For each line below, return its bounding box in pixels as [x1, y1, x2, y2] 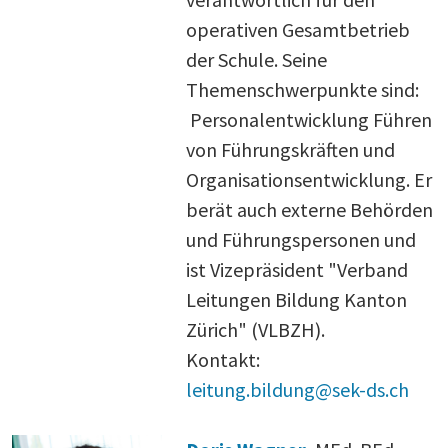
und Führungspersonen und [186, 226, 416, 252]
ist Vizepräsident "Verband [186, 256, 408, 282]
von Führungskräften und [186, 136, 395, 162]
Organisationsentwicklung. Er [186, 166, 432, 192]
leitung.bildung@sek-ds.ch [186, 376, 409, 402]
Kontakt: [186, 346, 260, 372]
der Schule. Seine [186, 46, 327, 72]
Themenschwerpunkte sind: [186, 76, 419, 102]
